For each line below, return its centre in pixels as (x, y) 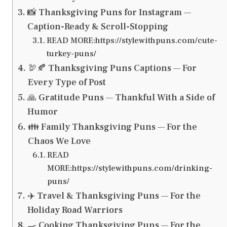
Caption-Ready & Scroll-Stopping (98, 27)
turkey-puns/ (71, 54)
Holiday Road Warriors (75, 210)
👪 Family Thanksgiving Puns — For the (112, 127)
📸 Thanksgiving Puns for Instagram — (109, 13)
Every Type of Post (67, 83)
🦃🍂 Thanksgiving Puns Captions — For (112, 68)
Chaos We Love (59, 141)
